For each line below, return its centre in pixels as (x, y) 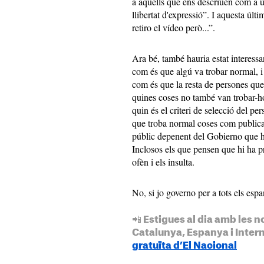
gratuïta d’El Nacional (184, 245)
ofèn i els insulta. (163, 161)
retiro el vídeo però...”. (174, 27)
